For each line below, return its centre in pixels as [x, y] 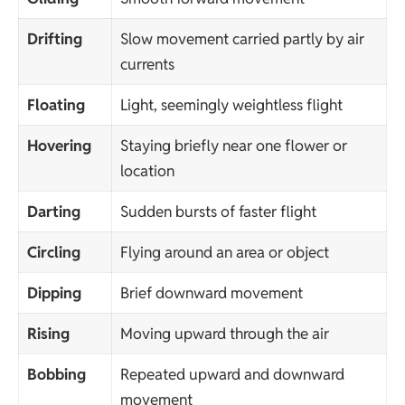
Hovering [59, 145]
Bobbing [56, 374]
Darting [53, 211]
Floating [56, 104]
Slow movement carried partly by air [242, 38]
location [147, 170]
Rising [48, 333]
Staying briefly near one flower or [233, 145]
